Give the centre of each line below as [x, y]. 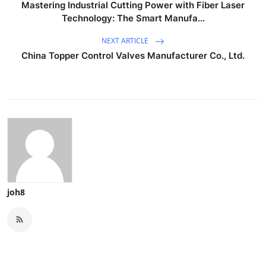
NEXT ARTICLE [126, 40]
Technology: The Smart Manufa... [133, 18]
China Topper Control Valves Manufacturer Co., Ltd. [133, 55]
